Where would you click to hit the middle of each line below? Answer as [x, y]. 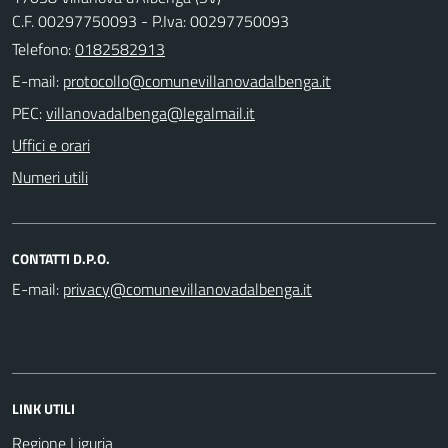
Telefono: [43, 48]
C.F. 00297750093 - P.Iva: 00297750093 [150, 20]
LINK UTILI [43, 408]
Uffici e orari [51, 144]
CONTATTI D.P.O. [61, 258]
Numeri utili [50, 176]
